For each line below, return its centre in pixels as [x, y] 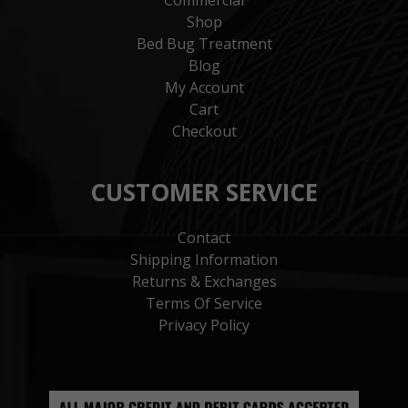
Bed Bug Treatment [204, 43]
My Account [204, 87]
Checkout [204, 131]
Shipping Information [204, 259]
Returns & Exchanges [204, 281]
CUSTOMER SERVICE [204, 192]
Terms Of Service [204, 303]
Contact [204, 237]
